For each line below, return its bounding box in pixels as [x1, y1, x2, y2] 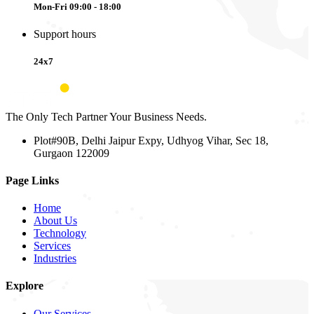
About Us [34, 214, 77, 227]
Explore [6, 280, 43, 292]
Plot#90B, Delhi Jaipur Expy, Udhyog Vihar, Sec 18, [34, 134, 268, 146]
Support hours [34, 28, 96, 41]
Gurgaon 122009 [34, 146, 109, 159]
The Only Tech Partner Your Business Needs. [6, 110, 207, 123]
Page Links [6, 174, 59, 186]
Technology [34, 227, 86, 240]
